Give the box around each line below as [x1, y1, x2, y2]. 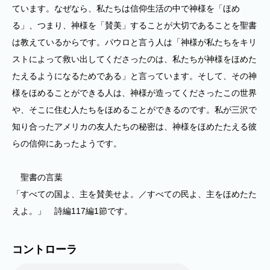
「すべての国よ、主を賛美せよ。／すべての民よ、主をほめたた [12, 189, 257, 199]
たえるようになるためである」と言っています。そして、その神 [12, 71, 257, 81]
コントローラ [12, 243, 77, 256]
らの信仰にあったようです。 [12, 139, 122, 148]
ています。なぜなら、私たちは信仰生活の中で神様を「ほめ [12, 4, 240, 13]
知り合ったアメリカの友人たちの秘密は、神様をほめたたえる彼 [12, 122, 257, 131]
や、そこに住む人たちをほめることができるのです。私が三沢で [12, 105, 257, 115]
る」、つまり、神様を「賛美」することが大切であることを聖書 [12, 20, 257, 30]
